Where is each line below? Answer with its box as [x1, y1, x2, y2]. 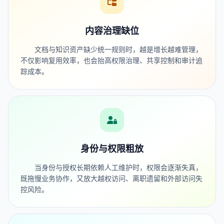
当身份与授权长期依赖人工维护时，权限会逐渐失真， [34, 163, 202, 171]
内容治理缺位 [85, 25, 139, 36]
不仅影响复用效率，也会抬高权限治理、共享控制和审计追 [20, 56, 202, 64]
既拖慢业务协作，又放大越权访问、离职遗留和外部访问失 [20, 174, 202, 182]
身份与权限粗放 [80, 143, 143, 154]
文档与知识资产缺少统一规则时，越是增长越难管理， [34, 45, 202, 53]
